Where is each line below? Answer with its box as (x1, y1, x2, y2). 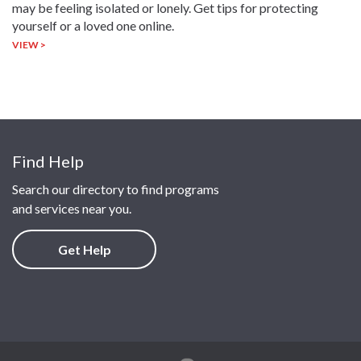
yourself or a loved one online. (12, 17, 174, 33)
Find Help (12, 151, 84, 171)
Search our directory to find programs (12, 180, 219, 197)
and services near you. (12, 200, 131, 216)
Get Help (57, 241, 111, 257)
